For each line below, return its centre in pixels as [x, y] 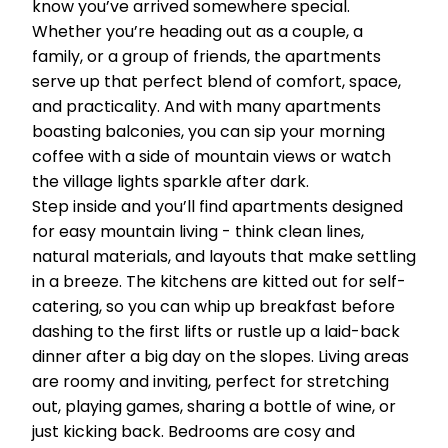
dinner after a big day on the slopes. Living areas [220, 356]
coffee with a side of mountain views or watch [211, 156]
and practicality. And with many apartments [206, 106]
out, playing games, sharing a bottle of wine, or [214, 406]
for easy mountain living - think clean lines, [198, 231]
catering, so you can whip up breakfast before [213, 306]
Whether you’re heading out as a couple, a [197, 31]
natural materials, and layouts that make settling [224, 256]
